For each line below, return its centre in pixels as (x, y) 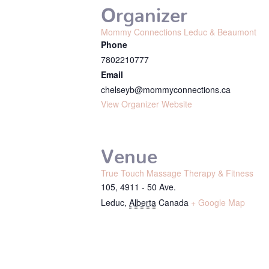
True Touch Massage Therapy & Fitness (177, 173)
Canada (174, 202)
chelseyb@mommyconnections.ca (166, 89)
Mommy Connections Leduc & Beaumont (179, 32)
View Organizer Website (147, 104)
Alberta (143, 202)
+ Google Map (218, 202)
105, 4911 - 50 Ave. (138, 187)
